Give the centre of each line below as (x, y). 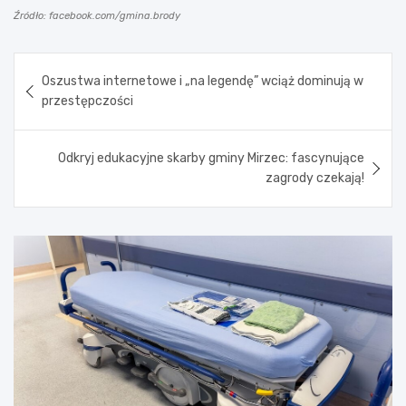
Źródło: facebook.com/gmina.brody (97, 15)
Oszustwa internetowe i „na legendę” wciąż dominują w (203, 81)
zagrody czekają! (315, 178)
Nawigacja (70, 65)
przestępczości (87, 101)
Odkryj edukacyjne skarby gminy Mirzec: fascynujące (211, 158)
